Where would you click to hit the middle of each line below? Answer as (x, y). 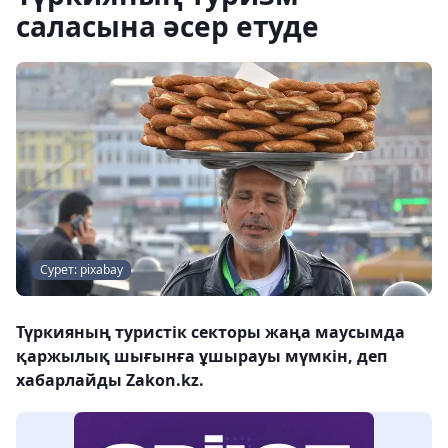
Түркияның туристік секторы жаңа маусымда (210, 332)
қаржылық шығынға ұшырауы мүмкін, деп (201, 356)
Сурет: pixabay (81, 269)
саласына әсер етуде (167, 26)
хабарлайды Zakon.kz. (110, 380)
